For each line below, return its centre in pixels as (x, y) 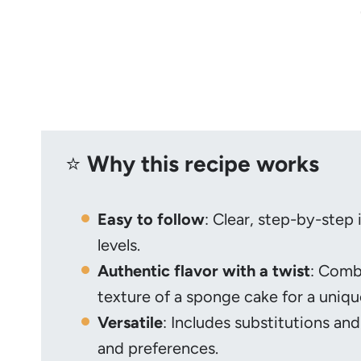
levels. (119, 245)
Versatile (130, 322)
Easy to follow (151, 219)
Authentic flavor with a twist (204, 270)
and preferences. (158, 348)
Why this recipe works (203, 163)
